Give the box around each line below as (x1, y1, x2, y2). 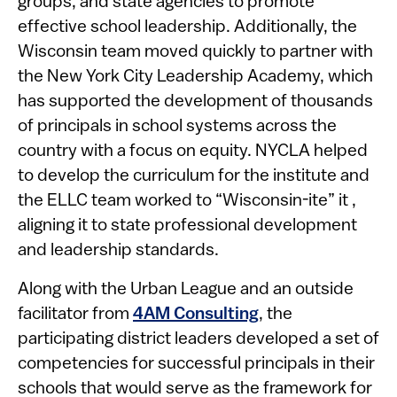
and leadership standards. (18, 242, 222, 260)
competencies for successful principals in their (18, 355, 375, 373)
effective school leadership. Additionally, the (18, 19, 357, 36)
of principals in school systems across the (18, 118, 337, 136)
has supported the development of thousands (18, 93, 373, 111)
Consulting (174, 306, 259, 323)
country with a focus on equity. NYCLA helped (18, 143, 368, 160)
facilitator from (18, 306, 133, 323)
